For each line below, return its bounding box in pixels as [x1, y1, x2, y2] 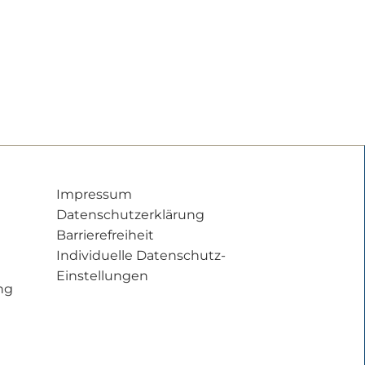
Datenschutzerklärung [55, 206, 204, 222]
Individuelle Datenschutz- [55, 247, 226, 263]
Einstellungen [55, 267, 148, 284]
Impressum [55, 186, 132, 202]
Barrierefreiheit [55, 226, 154, 243]
